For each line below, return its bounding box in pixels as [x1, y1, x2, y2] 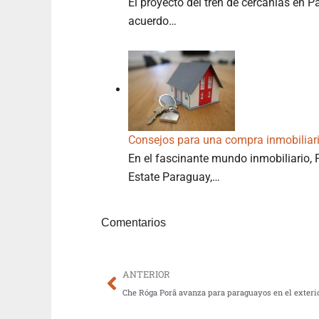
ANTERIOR [122, 268, 170, 280]
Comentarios [101, 216, 166, 229]
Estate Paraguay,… [128, 169, 220, 184]
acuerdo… [128, 14, 177, 28]
